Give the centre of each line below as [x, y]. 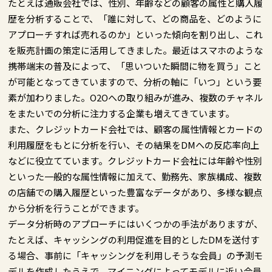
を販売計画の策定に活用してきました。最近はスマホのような [136, 50]
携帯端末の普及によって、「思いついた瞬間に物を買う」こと [135, 66]
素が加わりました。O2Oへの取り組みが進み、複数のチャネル [136, 97]
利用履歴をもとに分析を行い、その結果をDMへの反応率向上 [134, 144]
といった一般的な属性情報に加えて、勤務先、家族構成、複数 [135, 176]
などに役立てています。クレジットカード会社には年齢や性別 [135, 160]
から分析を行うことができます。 [76, 208]
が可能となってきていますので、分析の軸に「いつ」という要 [135, 81]
